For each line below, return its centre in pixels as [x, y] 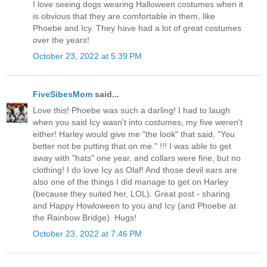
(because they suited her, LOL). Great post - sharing [131, 194]
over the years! [61, 40]
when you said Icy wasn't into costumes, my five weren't [138, 122]
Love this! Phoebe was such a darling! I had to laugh [131, 111]
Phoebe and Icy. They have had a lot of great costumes [137, 28]
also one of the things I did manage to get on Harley [131, 182]
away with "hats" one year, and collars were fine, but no [137, 158]
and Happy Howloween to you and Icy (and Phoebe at [134, 206]
